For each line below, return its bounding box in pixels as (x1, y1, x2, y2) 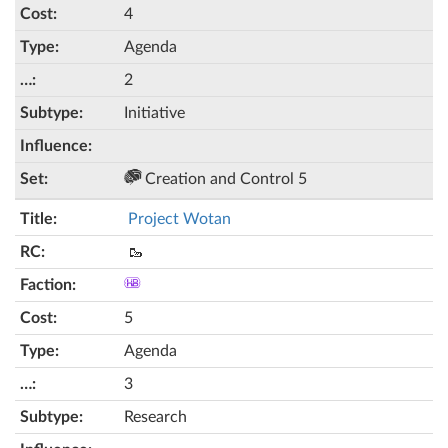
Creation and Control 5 (141, 171, 307, 187)
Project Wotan (128, 211, 231, 227)
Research (124, 409, 187, 425)
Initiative (124, 105, 185, 121)
